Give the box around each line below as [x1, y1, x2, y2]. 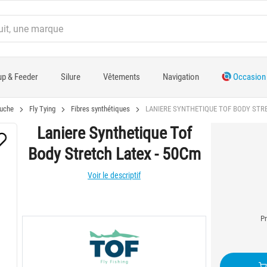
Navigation [162, 72, 199, 82]
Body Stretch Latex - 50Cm [27, 144, 201, 164]
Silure [60, 72, 80, 82]
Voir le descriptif [88, 170, 141, 180]
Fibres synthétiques [71, 104, 130, 113]
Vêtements [103, 72, 140, 82]
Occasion [231, 72, 266, 82]
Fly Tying [29, 104, 55, 113]
